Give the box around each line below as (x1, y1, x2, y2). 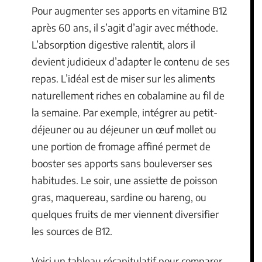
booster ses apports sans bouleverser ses (32, 156, 212, 170)
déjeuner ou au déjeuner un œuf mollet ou (32, 122, 216, 136)
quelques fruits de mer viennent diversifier (32, 207, 219, 220)
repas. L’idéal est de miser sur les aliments (32, 71, 215, 85)
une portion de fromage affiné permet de (32, 139, 211, 153)
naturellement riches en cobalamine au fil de (32, 88, 225, 102)
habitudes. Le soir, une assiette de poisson (32, 173, 218, 187)
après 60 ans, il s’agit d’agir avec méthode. (32, 20, 218, 34)
